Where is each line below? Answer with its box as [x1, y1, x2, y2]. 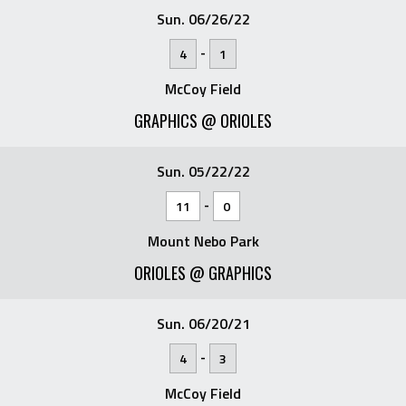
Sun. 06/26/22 [156, 8, 250, 30]
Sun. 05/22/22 [156, 160, 250, 182]
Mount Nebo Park [147, 230, 259, 252]
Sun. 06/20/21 [156, 313, 250, 334]
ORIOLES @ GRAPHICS [134, 261, 272, 285]
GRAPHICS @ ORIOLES [134, 109, 272, 132]
